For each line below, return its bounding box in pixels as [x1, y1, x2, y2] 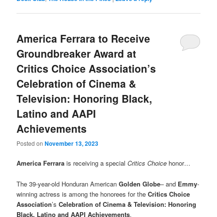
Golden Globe [119, 179, 161, 188]
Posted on [16, 139, 45, 148]
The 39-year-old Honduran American [16, 179, 119, 188]
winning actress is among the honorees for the [16, 189, 148, 199]
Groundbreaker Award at [16, 46, 137, 61]
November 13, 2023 [45, 139, 99, 148]
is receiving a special [64, 158, 128, 168]
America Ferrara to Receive [16, 31, 151, 46]
